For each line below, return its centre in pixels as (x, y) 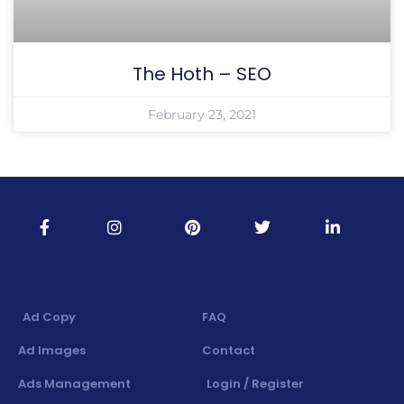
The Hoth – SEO (202, 74)
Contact (229, 350)
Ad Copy (49, 317)
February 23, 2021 (202, 115)
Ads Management (74, 384)
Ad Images (52, 350)
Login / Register (255, 384)
